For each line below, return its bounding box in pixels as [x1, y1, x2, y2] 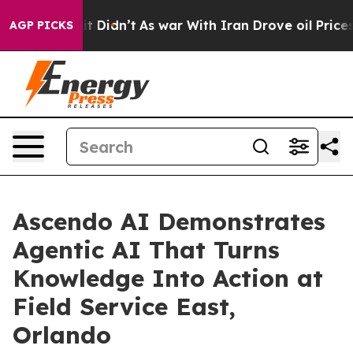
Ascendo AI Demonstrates [13, 206, 325, 236]
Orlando [13, 320, 111, 350]
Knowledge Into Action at [13, 263, 323, 293]
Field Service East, [13, 292, 236, 321]
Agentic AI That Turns [13, 235, 280, 265]
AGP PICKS [9, 18, 73, 32]
